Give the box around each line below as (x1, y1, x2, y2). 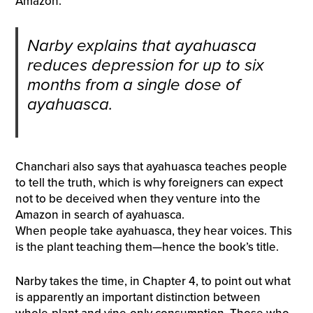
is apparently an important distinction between (15, 289, 261, 305)
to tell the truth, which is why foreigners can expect (15, 175, 283, 191)
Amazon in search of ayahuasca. (15, 208, 184, 223)
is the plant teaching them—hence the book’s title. (15, 240, 279, 255)
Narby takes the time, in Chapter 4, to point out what (15, 273, 291, 289)
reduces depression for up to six (27, 54, 264, 75)
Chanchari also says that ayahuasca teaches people (15, 159, 287, 175)
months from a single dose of (27, 74, 240, 95)
